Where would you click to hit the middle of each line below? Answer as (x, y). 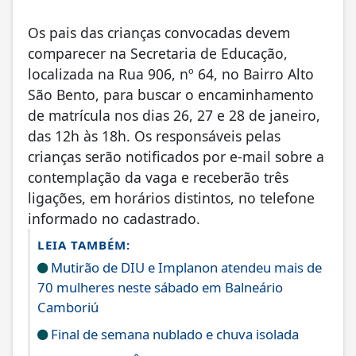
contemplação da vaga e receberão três (158, 177)
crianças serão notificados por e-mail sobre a (176, 156)
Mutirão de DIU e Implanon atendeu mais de (185, 267)
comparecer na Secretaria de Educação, (158, 53)
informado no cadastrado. (114, 218)
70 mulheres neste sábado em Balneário (160, 287)
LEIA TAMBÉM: (84, 244)
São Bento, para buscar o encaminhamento (171, 94)
